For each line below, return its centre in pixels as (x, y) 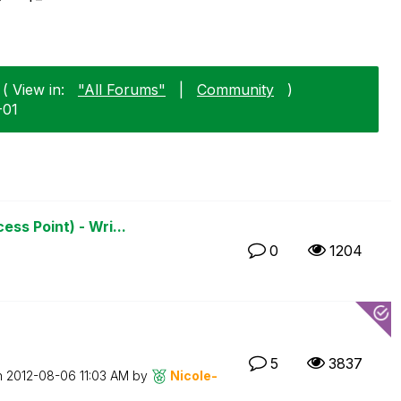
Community (235, 89)
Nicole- (193, 375)
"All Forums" (122, 89)
